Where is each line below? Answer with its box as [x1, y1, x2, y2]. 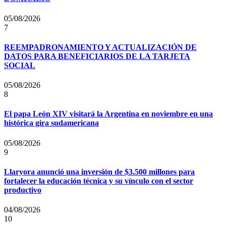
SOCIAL [4, 61, 35, 70]
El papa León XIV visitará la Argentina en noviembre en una [4, 109, 213, 119]
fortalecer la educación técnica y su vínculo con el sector [4, 176, 193, 185]
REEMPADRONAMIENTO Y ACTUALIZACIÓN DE [4, 42, 197, 51]
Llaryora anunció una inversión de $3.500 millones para [4, 167, 195, 176]
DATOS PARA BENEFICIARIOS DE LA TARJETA [4, 51, 190, 61]
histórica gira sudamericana [4, 119, 99, 128]
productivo [4, 185, 41, 194]
